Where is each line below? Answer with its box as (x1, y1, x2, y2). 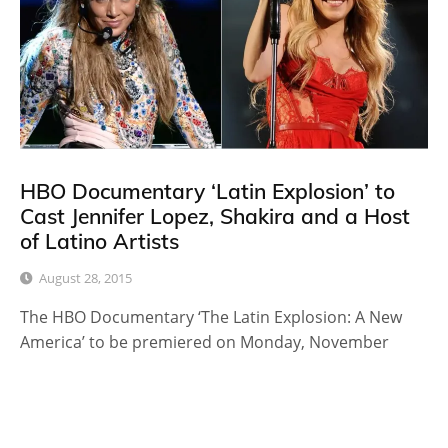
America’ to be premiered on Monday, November (20, 330, 389, 353)
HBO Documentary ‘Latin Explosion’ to (20, 177, 395, 204)
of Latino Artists (20, 227, 179, 254)
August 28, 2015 (39, 268, 132, 287)
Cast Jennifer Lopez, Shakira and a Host (20, 202, 410, 229)
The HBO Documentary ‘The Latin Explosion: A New (20, 305, 402, 328)
